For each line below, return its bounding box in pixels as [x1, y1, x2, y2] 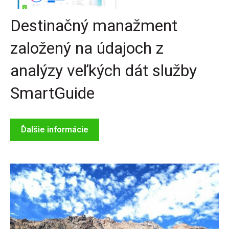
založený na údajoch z [10, 38, 164, 58]
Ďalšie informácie [21, 124, 88, 134]
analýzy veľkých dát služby [10, 60, 197, 80]
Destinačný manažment [10, 15, 177, 35]
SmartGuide [10, 83, 95, 103]
